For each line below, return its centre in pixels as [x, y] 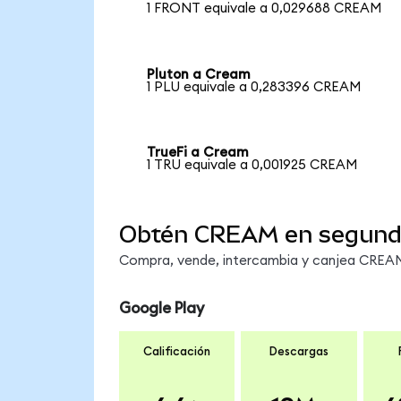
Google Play [161, 308]
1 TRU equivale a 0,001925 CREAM [252, 166]
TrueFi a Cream [198, 153]
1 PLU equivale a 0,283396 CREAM [254, 87]
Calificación [177, 352]
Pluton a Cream [199, 74]
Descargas [299, 352]
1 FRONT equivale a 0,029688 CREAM [264, 9]
